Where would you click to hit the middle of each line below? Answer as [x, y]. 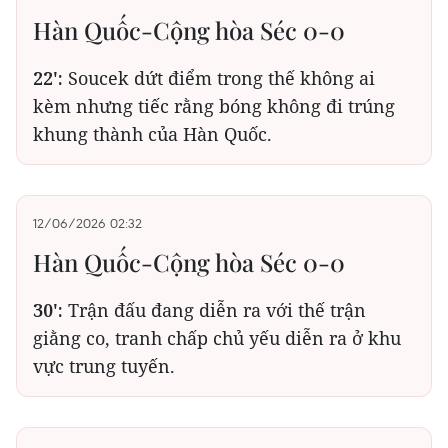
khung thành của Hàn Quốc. [152, 134]
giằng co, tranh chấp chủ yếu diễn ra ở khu [217, 338]
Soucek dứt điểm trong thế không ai [219, 78]
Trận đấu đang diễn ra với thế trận [217, 310]
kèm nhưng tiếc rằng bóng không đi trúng [214, 106]
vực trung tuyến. [104, 366]
